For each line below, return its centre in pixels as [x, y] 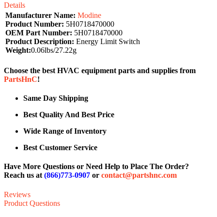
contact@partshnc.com [139, 175]
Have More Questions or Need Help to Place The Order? [96, 167]
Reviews [17, 194]
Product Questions [32, 203]
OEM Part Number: [39, 32]
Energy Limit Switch [107, 41]
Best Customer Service [60, 148]
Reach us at [24, 175]
